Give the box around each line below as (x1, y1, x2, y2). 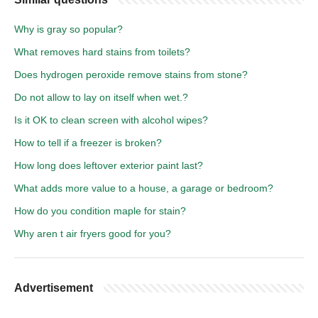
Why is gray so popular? (14, 23, 123, 35)
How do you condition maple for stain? (14, 204, 186, 216)
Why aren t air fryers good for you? (14, 227, 171, 239)
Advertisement (14, 281, 93, 294)
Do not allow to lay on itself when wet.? (14, 91, 188, 103)
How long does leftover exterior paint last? (14, 159, 203, 171)
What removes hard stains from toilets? (14, 45, 190, 57)
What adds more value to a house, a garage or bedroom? (14, 182, 273, 194)
